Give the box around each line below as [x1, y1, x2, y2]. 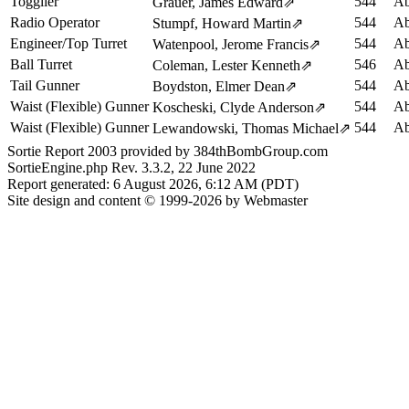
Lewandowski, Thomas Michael [152, 121, 339, 136]
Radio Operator [10, 15, 100, 30]
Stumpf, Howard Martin [152, 16, 291, 31]
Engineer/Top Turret [10, 36, 127, 51]
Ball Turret [10, 57, 72, 72]
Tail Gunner [10, 78, 79, 93]
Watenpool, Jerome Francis [152, 37, 309, 52]
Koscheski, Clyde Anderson [152, 100, 314, 115]
